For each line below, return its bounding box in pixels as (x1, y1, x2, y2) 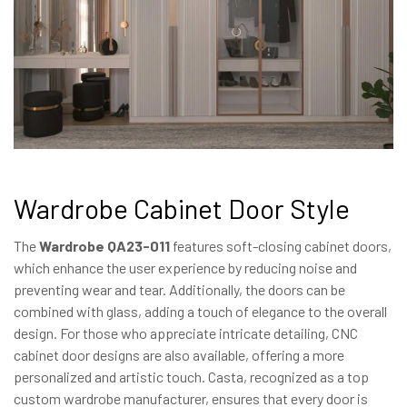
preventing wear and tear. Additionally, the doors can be (14, 280, 345, 298)
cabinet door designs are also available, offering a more (14, 345, 344, 363)
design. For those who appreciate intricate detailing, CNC (14, 323, 358, 342)
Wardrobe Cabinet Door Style (14, 191, 350, 224)
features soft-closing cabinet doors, (170, 236, 392, 254)
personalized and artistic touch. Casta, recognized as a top (14, 367, 369, 385)
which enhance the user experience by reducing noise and (14, 258, 357, 276)
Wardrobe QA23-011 (39, 236, 170, 254)
